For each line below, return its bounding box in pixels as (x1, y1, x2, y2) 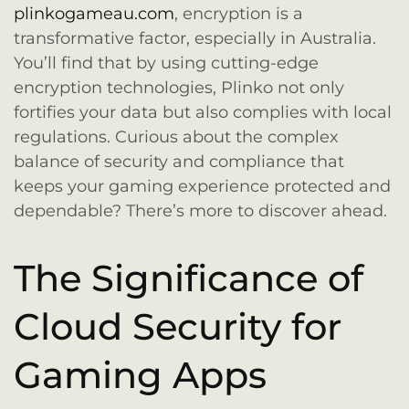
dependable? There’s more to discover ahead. (14, 201, 387, 221)
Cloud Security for (14, 304, 341, 350)
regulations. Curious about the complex (14, 127, 339, 147)
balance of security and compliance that (14, 152, 344, 172)
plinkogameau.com (14, 4, 174, 24)
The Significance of (14, 256, 363, 301)
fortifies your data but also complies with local (14, 102, 392, 122)
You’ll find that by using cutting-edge (14, 53, 319, 73)
